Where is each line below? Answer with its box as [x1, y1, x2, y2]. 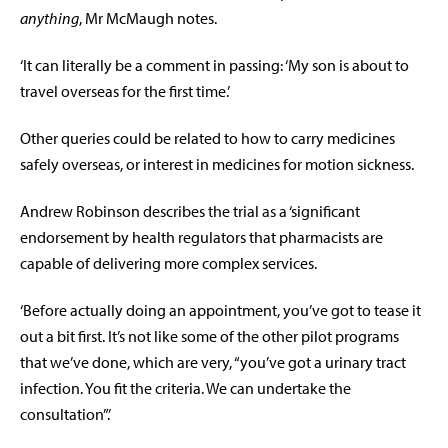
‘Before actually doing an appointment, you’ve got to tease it [20, 300, 421, 321]
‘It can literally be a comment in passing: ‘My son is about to [20, 55, 409, 76]
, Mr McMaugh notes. [79, 8, 217, 29]
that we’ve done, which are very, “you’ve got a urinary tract [20, 352, 406, 373]
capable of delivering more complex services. [20, 253, 317, 274]
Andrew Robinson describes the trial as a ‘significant [20, 201, 360, 222]
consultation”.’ [20, 404, 111, 425]
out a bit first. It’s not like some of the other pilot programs [20, 326, 399, 347]
